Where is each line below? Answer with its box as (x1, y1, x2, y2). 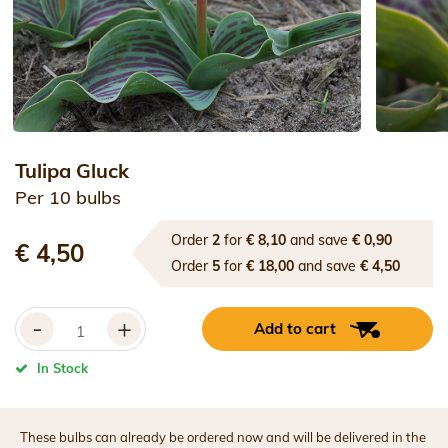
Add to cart (254, 318, 337, 338)
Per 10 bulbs (15, 185, 121, 209)
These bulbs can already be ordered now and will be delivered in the (20, 428, 426, 445)
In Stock (37, 359, 88, 376)
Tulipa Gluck (15, 157, 129, 183)
